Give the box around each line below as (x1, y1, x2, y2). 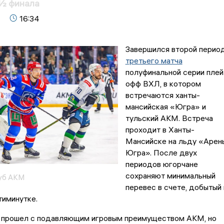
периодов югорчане (125, 159, 198, 169)
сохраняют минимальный (125, 170, 215, 181)
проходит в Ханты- (125, 124, 194, 135)
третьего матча (125, 55, 182, 66)
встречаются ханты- (125, 90, 200, 100)
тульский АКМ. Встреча (125, 113, 213, 123)
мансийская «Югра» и (125, 101, 206, 112)
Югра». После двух (125, 147, 197, 158)
